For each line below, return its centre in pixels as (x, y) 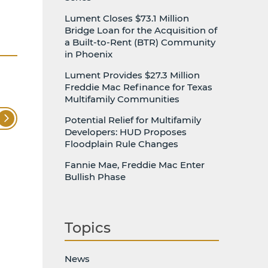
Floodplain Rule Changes (121, 144)
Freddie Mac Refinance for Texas (138, 87)
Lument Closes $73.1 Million (127, 18)
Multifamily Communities (122, 99)
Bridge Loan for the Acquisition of (141, 30)
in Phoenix (89, 54)
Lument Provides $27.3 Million (132, 75)
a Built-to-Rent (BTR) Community (140, 42)
